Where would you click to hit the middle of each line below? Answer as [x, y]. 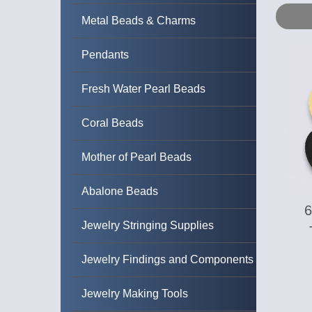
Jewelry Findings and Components [167, 259]
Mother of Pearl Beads [136, 157]
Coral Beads [112, 123]
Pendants [105, 55]
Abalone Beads [120, 191]
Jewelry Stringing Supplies [148, 225]
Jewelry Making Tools [135, 294]
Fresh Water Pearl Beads [143, 89]
